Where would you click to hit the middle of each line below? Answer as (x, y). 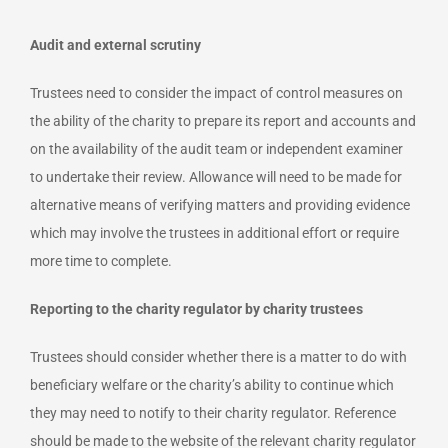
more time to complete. (101, 260)
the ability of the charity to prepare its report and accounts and (223, 120)
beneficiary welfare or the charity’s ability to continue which (212, 384)
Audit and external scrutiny (115, 44)
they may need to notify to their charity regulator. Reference (213, 412)
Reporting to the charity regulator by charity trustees (196, 308)
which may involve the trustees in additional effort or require (214, 232)
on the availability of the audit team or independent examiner (216, 148)
